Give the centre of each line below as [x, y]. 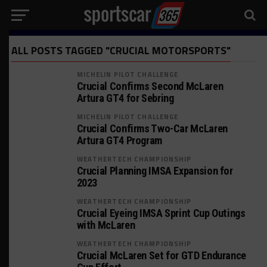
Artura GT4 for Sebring [125, 98]
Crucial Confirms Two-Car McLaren [152, 128]
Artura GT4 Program [119, 140]
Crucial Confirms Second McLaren [150, 86]
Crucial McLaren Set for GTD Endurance [161, 255]
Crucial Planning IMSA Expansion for [155, 171]
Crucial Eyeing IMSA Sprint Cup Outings [161, 213]
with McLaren [106, 225]
